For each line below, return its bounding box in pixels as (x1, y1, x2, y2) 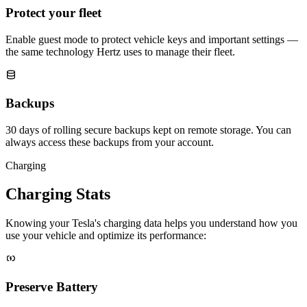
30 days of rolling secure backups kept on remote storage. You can (5, 123, 291, 136)
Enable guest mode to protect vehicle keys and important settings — (5, 34, 298, 46)
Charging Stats (5, 185, 110, 204)
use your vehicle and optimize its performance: (5, 230, 206, 242)
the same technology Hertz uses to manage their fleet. (5, 46, 235, 58)
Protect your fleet (5, 5, 101, 21)
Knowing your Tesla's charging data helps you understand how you (5, 217, 297, 230)
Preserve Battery (5, 280, 98, 295)
